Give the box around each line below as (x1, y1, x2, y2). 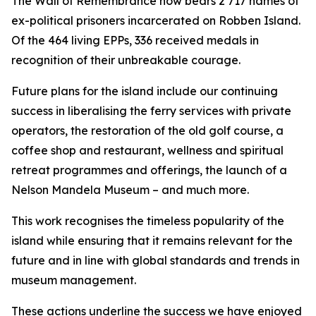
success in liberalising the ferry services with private (11, 104, 291, 118)
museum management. (11, 273, 136, 287)
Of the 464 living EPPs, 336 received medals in (11, 33, 259, 47)
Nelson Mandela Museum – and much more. (11, 183, 249, 197)
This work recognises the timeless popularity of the (11, 214, 284, 228)
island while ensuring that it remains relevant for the (11, 233, 293, 248)
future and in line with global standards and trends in (11, 253, 300, 267)
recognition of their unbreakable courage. (11, 53, 241, 67)
